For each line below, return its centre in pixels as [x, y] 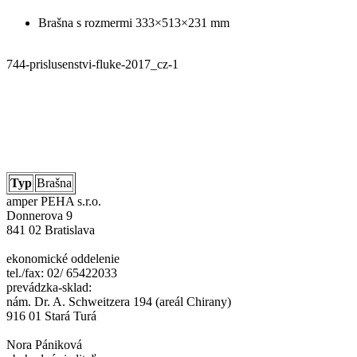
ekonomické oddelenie [63, 258]
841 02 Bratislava [51, 229]
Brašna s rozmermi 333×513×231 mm [134, 22]
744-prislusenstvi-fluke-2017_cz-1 [92, 64]
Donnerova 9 [39, 215]
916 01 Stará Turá [51, 316]
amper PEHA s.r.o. [54, 201]
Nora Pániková [44, 344]
